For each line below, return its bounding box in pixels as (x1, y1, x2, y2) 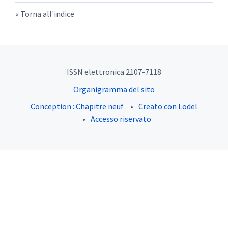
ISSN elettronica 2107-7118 (67, 67, 161, 77)
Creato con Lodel (138, 101, 197, 112)
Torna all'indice (20, 9, 74, 19)
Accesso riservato (90, 113, 151, 124)
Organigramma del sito (73, 84, 155, 95)
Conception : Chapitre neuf (31, 101, 124, 112)
